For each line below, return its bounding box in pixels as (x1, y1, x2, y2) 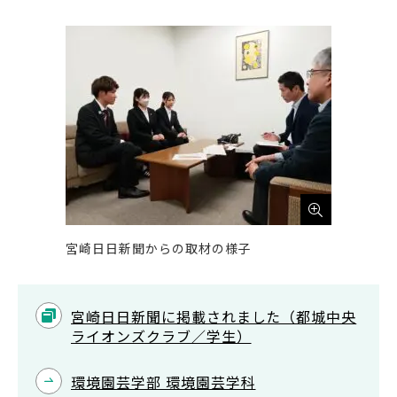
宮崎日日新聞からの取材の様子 (66, 239, 252, 257)
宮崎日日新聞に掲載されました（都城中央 (71, 306, 357, 327)
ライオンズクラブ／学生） (71, 325, 252, 346)
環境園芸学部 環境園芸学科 (71, 371, 256, 393)
